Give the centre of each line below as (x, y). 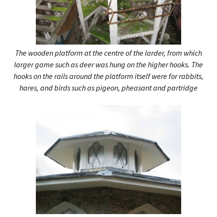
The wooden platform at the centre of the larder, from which (108, 53)
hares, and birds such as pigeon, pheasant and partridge (108, 88)
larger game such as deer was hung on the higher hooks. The (108, 64)
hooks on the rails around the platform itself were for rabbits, (108, 76)
